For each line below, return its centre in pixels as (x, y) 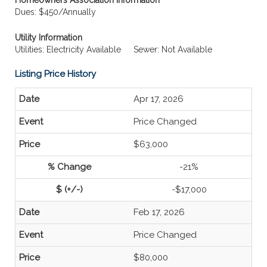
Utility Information (49, 38)
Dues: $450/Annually (55, 12)
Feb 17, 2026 (159, 212)
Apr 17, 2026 (159, 99)
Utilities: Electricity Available (68, 49)
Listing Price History (55, 74)
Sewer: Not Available (173, 49)
